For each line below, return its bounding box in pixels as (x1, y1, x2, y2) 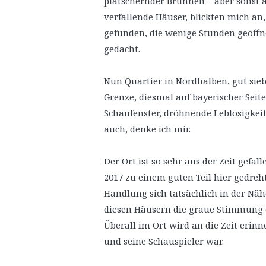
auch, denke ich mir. (104, 123, 191, 135)
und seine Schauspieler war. (104, 235, 224, 248)
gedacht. (104, 43, 140, 55)
